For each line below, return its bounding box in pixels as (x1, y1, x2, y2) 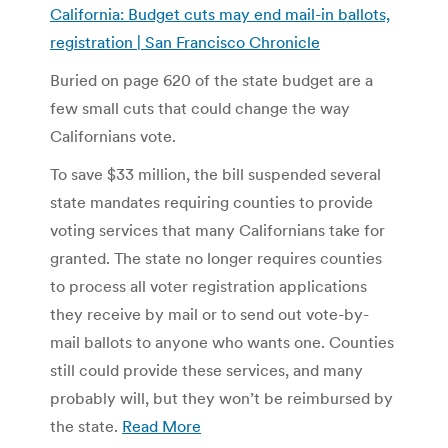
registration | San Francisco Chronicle (50, 31, 320, 52)
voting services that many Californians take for (50, 219, 385, 240)
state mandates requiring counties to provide (50, 191, 373, 212)
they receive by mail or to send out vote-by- (50, 303, 369, 324)
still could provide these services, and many (50, 359, 363, 380)
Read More (122, 415, 201, 436)
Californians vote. (50, 125, 176, 146)
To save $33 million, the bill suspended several (50, 163, 381, 184)
